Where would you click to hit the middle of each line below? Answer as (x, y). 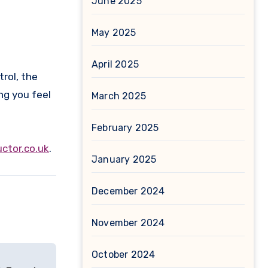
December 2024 (128, 191)
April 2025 (115, 64)
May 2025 (114, 33)
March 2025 (119, 96)
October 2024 (124, 255)
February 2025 (125, 128)
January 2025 (124, 159)
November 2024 (128, 223)
